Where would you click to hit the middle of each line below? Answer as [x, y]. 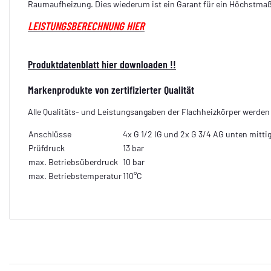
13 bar [133, 148]
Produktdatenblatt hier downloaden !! [102, 64]
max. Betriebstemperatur [75, 175]
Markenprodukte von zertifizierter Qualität [111, 89]
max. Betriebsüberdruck [73, 162]
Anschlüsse [50, 134]
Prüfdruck [47, 148]
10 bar [134, 162]
